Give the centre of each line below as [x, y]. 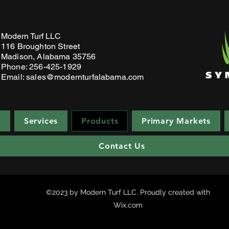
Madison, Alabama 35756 [49, 56]
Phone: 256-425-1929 [41, 67]
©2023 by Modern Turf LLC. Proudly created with [128, 192]
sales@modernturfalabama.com [85, 77]
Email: [14, 77]
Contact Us [122, 146]
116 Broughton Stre [37, 46]
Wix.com [128, 205]
